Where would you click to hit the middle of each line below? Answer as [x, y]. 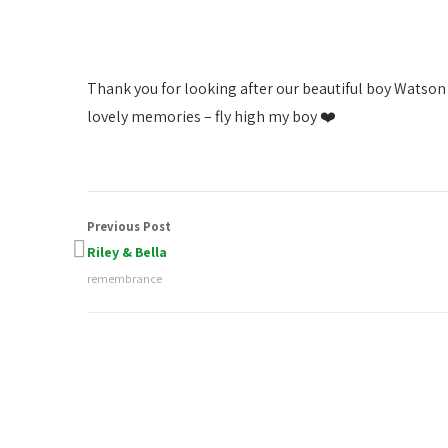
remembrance [124, 278]
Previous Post [129, 226]
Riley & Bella [127, 252]
